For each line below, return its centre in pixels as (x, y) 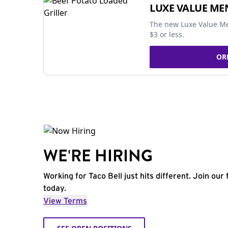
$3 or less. (167, 34)
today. (55, 188)
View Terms (65, 201)
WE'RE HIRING (98, 156)
